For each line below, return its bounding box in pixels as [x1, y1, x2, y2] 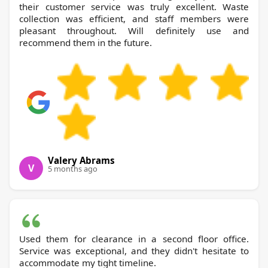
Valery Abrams [48, 154, 115, 166]
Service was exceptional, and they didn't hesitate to [19, 244, 249, 257]
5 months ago [48, 163, 98, 174]
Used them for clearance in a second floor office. [19, 232, 249, 245]
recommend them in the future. [19, 36, 152, 48]
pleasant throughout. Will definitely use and [19, 24, 249, 36]
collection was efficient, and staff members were [19, 12, 249, 25]
